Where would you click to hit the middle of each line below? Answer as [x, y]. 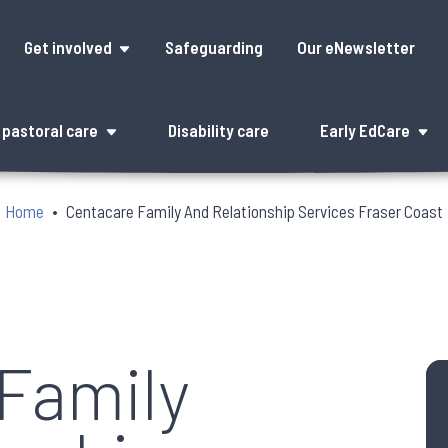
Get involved [67, 46]
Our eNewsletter [356, 46]
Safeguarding [214, 46]
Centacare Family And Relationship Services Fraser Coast [254, 210]
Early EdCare [365, 130]
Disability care [219, 130]
